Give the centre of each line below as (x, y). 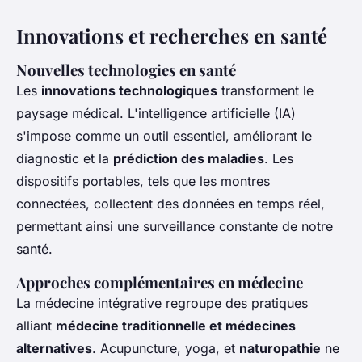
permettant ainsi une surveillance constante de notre (175, 227)
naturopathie (280, 349)
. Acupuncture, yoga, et (166, 349)
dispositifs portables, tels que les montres (143, 181)
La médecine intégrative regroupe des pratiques (162, 303)
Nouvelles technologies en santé (126, 70)
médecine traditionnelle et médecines (176, 326)
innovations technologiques (129, 91)
